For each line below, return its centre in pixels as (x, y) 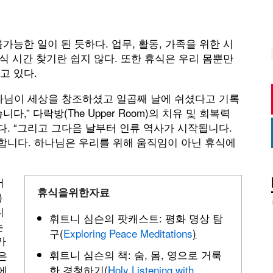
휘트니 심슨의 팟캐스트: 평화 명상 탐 (136, 218)
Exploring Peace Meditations (128, 233)
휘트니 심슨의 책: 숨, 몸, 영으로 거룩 (136, 254)
